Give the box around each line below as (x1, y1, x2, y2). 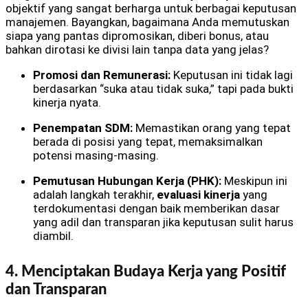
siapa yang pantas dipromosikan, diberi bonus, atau (5, 28, 269, 43)
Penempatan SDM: (33, 120, 133, 135)
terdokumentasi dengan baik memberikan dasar (33, 201, 280, 215)
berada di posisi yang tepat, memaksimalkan (33, 134, 263, 148)
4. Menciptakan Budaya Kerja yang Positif (5, 264, 286, 280)
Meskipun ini (221, 173, 287, 188)
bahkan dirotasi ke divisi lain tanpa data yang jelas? (5, 42, 269, 56)
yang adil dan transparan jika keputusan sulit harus (33, 214, 294, 229)
